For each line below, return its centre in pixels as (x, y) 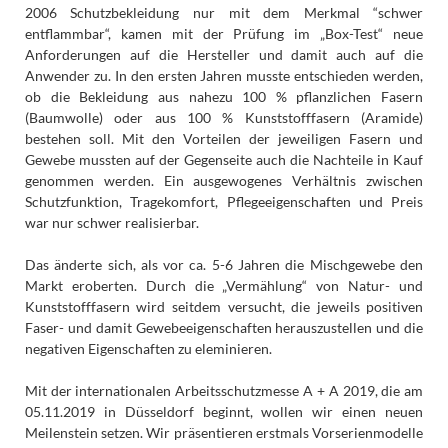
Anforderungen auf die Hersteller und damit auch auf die (224, 54)
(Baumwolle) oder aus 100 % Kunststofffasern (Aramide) (224, 117)
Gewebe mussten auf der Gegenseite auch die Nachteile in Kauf (224, 159)
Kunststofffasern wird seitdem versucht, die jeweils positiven (224, 306)
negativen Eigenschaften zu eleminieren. (148, 348)
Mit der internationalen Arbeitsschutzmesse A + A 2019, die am (224, 390)
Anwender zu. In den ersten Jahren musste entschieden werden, (224, 75)
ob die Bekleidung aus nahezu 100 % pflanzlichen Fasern (224, 96)
